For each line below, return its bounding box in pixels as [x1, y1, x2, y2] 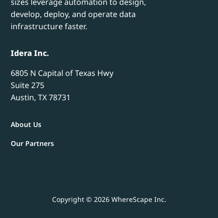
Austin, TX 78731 [11, 92, 71, 103]
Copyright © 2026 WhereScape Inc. [52, 195, 166, 204]
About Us [11, 120, 42, 129]
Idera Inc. [11, 48, 50, 59]
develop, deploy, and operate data [11, 9, 136, 20]
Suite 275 [11, 80, 45, 91]
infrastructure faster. [11, 21, 88, 32]
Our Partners [11, 139, 54, 148]
